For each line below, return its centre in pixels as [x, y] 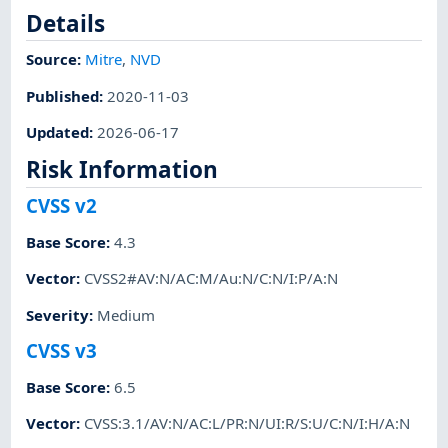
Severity [58, 314]
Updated [58, 131]
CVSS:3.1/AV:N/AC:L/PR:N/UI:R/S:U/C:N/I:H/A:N [247, 423]
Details [66, 23]
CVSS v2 [62, 205]
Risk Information [122, 170]
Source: [56, 59]
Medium [126, 314]
